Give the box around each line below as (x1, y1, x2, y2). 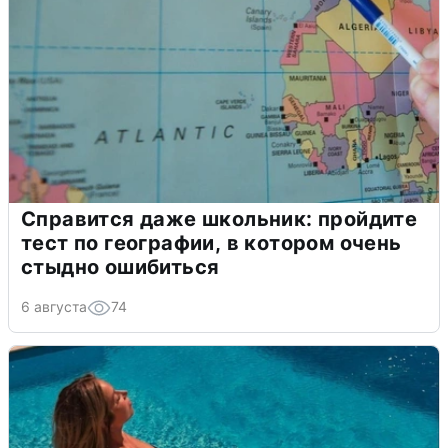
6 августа (21, 297, 87, 315)
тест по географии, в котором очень (21, 230, 402, 255)
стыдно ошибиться (21, 254, 220, 279)
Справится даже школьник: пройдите (21, 206, 418, 231)
